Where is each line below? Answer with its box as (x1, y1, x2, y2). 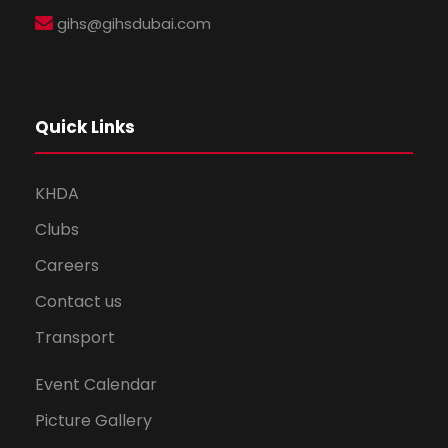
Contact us (35, 290, 122, 314)
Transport (35, 326, 115, 350)
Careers (35, 254, 99, 278)
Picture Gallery (35, 409, 152, 433)
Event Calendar (35, 373, 157, 397)
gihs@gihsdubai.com (53, 13, 211, 35)
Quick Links (35, 115, 135, 140)
